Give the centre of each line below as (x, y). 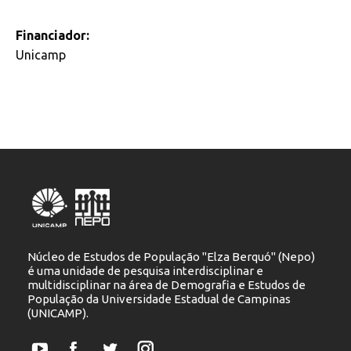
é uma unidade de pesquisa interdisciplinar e (145, 271)
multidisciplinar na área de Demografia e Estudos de (166, 285)
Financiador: (52, 36)
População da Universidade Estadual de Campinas (159, 299)
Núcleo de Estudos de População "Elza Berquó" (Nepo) (171, 257)
